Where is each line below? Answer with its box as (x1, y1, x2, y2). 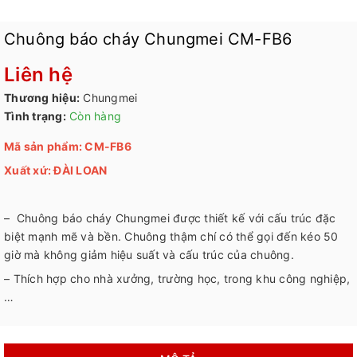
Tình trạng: (4, 109, 66, 124)
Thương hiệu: (4, 91, 80, 105)
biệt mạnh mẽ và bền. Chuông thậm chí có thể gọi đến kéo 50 (4, 229, 339, 244)
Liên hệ (4, 63, 73, 87)
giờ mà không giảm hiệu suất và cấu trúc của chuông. (4, 248, 294, 262)
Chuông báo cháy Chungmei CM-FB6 (4, 29, 292, 49)
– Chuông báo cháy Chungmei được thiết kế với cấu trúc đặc (4, 211, 336, 226)
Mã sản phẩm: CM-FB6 (4, 139, 131, 154)
